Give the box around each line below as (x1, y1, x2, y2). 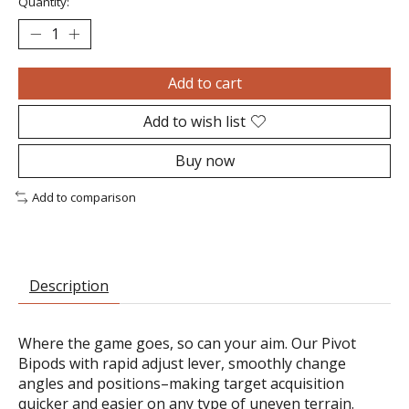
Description (29, 275, 109, 296)
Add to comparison (31, 188, 136, 205)
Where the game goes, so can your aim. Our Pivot (18, 332, 356, 353)
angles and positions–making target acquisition (18, 372, 344, 393)
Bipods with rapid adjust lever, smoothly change (18, 352, 346, 373)
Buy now (174, 150, 235, 171)
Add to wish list (143, 110, 246, 131)
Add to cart (167, 72, 242, 93)
